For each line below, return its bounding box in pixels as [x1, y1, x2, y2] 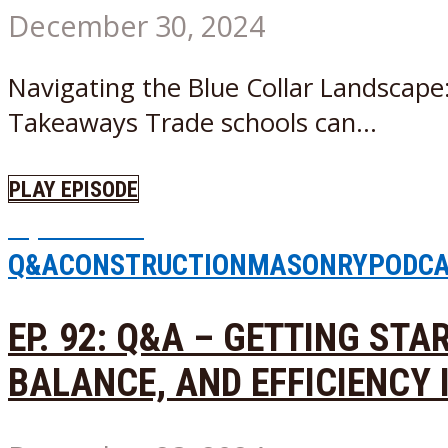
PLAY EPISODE [9, 175, 138, 202]
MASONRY [247, 247, 368, 282]
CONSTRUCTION [59, 247, 247, 282]
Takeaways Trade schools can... [8, 105, 377, 141]
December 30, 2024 [8, 5, 265, 45]
